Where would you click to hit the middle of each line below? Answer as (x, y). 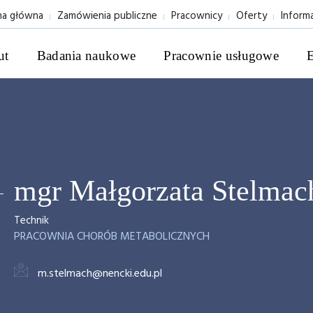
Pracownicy (197, 16)
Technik (31, 221)
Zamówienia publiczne (107, 16)
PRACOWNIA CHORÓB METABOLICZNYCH (112, 237)
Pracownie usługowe (221, 56)
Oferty (252, 16)
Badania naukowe (86, 56)
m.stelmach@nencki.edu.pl (100, 274)
